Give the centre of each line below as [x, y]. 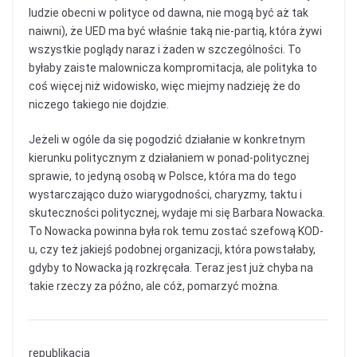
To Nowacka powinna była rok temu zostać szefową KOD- [176, 231]
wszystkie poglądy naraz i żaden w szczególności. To [165, 49]
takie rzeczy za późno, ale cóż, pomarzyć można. [154, 286]
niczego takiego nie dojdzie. [99, 104]
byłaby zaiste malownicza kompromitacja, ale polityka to [173, 67]
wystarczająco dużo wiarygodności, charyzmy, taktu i [165, 194]
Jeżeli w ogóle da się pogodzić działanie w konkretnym [167, 139]
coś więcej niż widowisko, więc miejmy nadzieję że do [165, 86]
